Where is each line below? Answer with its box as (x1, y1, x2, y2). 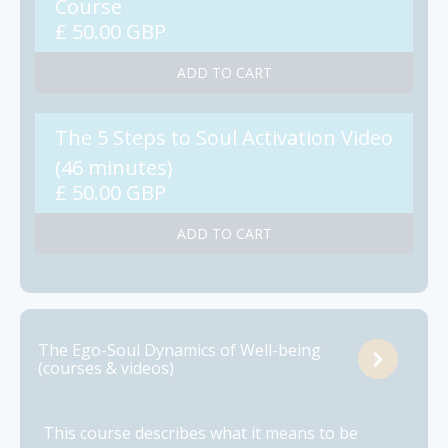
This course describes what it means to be (43, 422, 358, 445)
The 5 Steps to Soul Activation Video (55, 124, 393, 152)
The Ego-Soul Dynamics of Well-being (38, 339, 321, 362)
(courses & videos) (38, 357, 174, 380)
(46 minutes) (55, 154, 173, 182)
